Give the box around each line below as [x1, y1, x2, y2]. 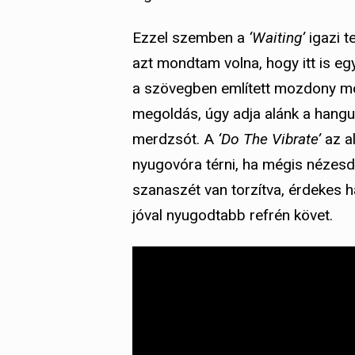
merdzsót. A [132, 130, 214, 149]
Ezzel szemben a [132, 29, 249, 48]
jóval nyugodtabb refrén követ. [132, 206, 333, 225]
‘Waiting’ [249, 29, 305, 48]
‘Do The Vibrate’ [214, 130, 321, 149]
